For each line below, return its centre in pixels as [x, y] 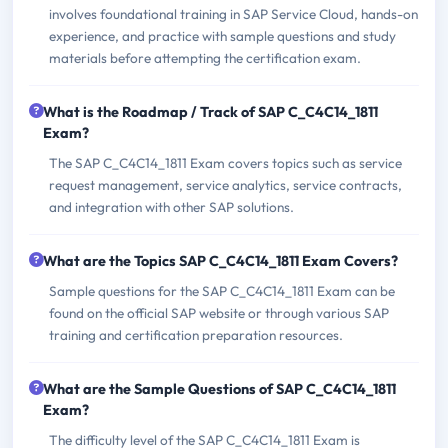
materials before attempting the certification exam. [205, 57]
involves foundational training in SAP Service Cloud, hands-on [233, 13]
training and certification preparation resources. [196, 334]
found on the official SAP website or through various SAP [219, 312]
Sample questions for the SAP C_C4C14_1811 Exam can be [222, 290]
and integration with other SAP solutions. [171, 206]
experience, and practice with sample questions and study [222, 35]
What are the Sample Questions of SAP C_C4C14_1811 [219, 388]
